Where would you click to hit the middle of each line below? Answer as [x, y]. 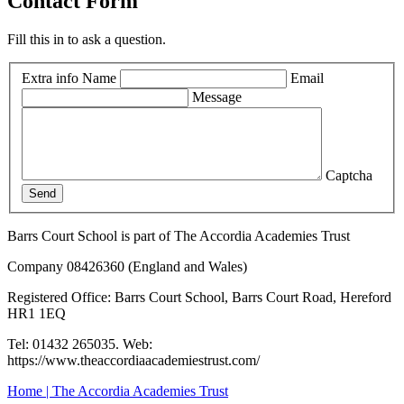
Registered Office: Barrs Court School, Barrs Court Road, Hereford [199, 297]
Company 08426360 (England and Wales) [127, 266]
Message [217, 96]
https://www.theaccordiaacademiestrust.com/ [135, 360]
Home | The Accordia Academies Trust [118, 390]
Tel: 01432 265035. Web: [80, 344]
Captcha [349, 175]
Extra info [50, 78]
